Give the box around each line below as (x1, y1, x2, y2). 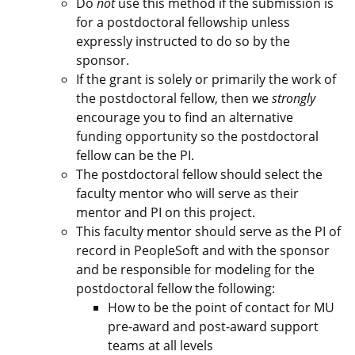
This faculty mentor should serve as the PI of (76, 223, 341, 240)
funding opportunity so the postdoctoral (76, 128, 319, 145)
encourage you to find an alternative (76, 109, 293, 126)
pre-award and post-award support (108, 318, 319, 335)
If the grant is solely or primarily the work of (76, 71, 336, 88)
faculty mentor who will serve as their (76, 185, 299, 202)
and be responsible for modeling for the (76, 261, 315, 278)
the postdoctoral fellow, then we (76, 90, 272, 107)
